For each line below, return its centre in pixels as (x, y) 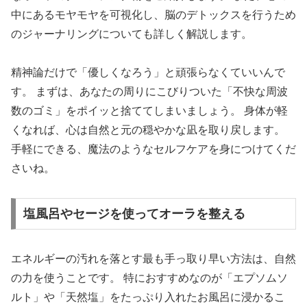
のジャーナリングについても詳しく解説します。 (132, 34)
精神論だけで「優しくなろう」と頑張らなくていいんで (148, 73)
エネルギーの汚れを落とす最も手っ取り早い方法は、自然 (153, 258)
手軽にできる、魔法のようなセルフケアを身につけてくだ (153, 149)
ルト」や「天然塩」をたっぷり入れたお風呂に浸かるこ (148, 297)
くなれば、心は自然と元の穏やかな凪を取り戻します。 (148, 130)
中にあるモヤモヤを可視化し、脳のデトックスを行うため (153, 14)
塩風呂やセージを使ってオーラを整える (134, 213)
